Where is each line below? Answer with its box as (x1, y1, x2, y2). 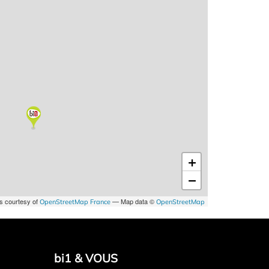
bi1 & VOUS (54, 251, 118, 265)
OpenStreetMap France (40, 198, 110, 206)
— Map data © (110, 196, 156, 206)
